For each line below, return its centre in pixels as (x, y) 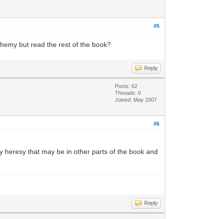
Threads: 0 (128, 93)
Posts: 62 (126, 86)
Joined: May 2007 (136, 100)
